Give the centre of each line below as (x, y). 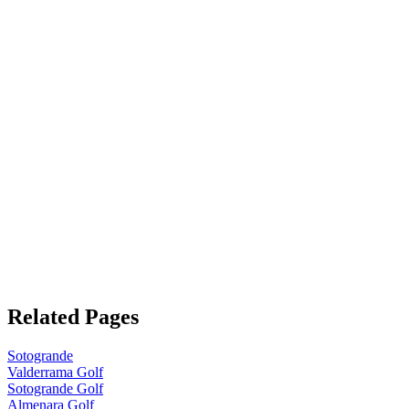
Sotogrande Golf (55, 389)
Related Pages (73, 317)
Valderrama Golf (55, 372)
